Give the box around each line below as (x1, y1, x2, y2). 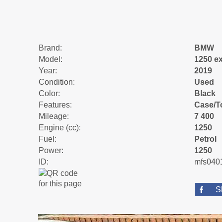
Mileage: (39, 111, 69, 120)
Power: (39, 146, 63, 155)
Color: (39, 89, 60, 98)
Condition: (39, 77, 75, 86)
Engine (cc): (39, 123, 81, 132)
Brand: (39, 43, 62, 52)
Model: (39, 55, 62, 63)
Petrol (194, 134, 217, 143)
